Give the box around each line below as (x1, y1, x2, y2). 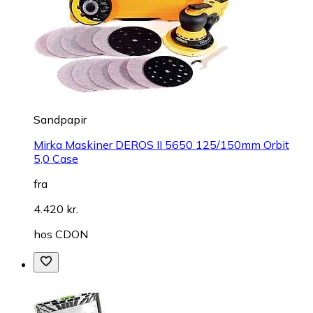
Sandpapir (34, 112, 87, 127)
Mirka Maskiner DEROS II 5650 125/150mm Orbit (34, 138, 289, 152)
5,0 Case (34, 152, 78, 166)
